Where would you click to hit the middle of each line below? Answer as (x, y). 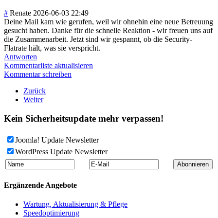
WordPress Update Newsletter (61, 151)
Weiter (33, 100)
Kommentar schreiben (38, 74)
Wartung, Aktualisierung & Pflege (75, 204)
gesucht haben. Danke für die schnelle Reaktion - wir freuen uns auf (108, 31)
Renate (20, 13)
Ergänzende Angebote (40, 185)
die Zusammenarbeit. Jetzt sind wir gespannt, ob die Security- (98, 39)
